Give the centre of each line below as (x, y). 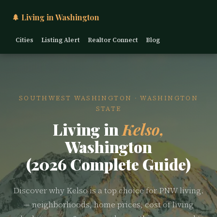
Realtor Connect (113, 40)
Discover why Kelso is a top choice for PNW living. (108, 191)
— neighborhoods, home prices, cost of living (108, 205)
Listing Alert (61, 40)
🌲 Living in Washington (55, 17)
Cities (24, 40)
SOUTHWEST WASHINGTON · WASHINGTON (108, 98)
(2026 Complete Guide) (108, 164)
